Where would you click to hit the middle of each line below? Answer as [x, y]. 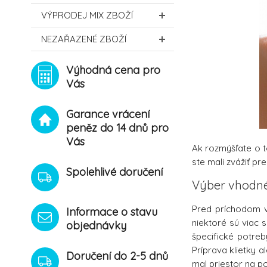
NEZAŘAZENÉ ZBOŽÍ [84, 39]
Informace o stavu [112, 212]
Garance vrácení [108, 114]
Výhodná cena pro [113, 70]
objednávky [96, 226]
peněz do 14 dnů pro [117, 128]
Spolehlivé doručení [114, 172]
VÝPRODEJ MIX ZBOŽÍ [87, 15]
